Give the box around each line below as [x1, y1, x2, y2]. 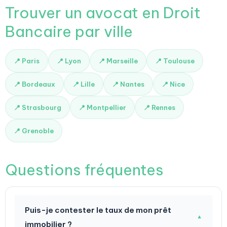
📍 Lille [72, 80, 95, 88]
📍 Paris [14, 57, 40, 65]
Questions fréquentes [5, 160, 164, 179]
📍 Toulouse [155, 57, 195, 65]
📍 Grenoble [14, 127, 54, 135]
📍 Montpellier [79, 103, 126, 111]
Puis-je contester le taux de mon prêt [25, 205, 171, 215]
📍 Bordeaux [14, 80, 55, 88]
